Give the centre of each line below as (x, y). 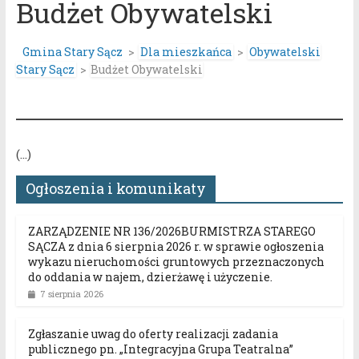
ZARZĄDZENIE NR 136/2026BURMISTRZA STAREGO (171, 231)
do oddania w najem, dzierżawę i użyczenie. (150, 276)
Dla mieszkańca (186, 51)
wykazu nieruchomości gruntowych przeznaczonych (176, 261)
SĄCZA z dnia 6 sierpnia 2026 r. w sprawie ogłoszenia (175, 246)
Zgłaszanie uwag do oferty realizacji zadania (153, 333)
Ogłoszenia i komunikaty (115, 188)
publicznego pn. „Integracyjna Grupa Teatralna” (160, 349)
